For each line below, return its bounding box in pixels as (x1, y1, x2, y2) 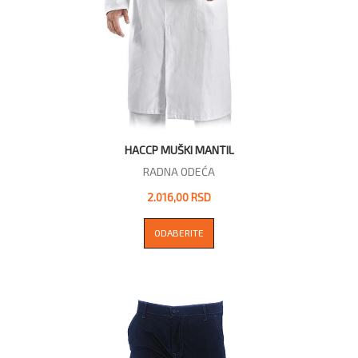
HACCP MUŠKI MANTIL (124, 143, 234, 157)
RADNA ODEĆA (143, 165, 215, 179)
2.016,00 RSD (147, 190, 211, 205)
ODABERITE (154, 227, 204, 239)
